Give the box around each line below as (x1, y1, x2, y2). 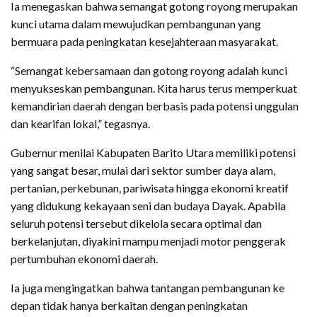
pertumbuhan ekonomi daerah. (11, 252, 158, 266)
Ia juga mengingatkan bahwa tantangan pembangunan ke (11, 281, 284, 295)
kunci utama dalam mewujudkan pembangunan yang (11, 17, 261, 31)
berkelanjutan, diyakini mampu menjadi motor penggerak (11, 234, 286, 248)
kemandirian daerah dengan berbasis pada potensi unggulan (11, 99, 299, 113)
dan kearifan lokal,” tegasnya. (11, 117, 150, 131)
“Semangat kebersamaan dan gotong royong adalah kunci (11, 64, 287, 78)
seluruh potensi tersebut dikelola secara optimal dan (11, 217, 262, 231)
